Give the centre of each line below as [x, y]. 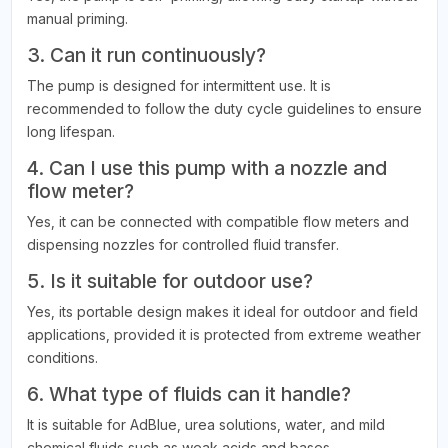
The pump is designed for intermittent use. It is [178, 86]
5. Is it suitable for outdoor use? [169, 281]
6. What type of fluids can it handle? [188, 394]
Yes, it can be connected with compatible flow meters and [217, 222]
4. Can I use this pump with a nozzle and [206, 168]
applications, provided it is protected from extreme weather [223, 335]
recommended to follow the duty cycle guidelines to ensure [224, 109]
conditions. [62, 358]
